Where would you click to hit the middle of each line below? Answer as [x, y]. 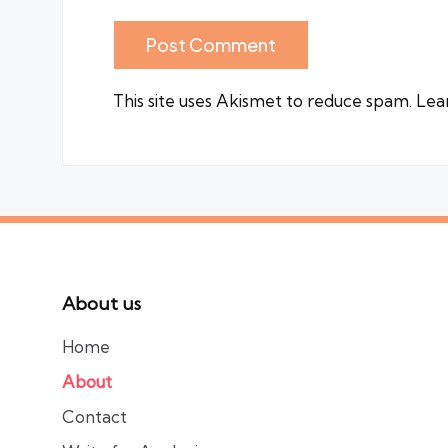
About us [101, 304]
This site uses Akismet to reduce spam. [264, 101]
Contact [94, 417]
